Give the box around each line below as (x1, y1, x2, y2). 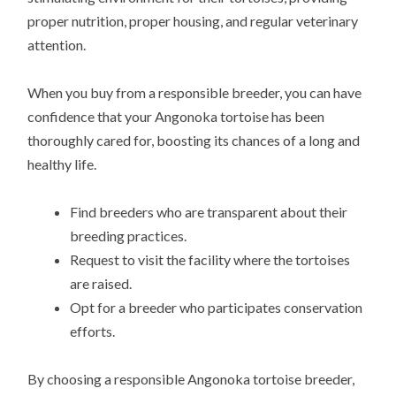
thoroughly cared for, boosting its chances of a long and (27, 131, 361, 148)
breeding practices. (70, 226, 187, 244)
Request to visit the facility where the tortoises (70, 250, 351, 268)
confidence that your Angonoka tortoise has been (27, 107, 325, 125)
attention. (27, 35, 87, 53)
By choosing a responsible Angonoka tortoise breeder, (27, 370, 355, 388)
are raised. (70, 274, 133, 292)
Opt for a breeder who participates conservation (70, 298, 363, 316)
